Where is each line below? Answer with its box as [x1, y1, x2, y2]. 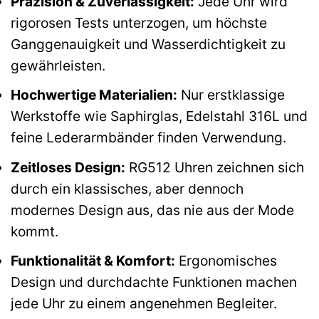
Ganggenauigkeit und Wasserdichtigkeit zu [11, 35, 286, 53]
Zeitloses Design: [11, 158, 125, 176]
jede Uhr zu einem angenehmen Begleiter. [11, 295, 277, 313]
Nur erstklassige [177, 86, 285, 104]
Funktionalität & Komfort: [11, 252, 175, 270]
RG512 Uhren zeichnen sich [125, 158, 304, 176]
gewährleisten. [11, 56, 105, 74]
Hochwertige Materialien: [11, 86, 177, 104]
